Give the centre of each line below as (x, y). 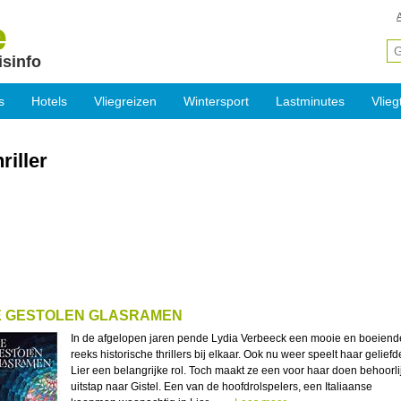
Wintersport (216, 101)
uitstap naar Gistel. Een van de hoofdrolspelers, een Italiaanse (222, 387)
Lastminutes (310, 101)
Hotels (49, 101)
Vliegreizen (125, 101)
